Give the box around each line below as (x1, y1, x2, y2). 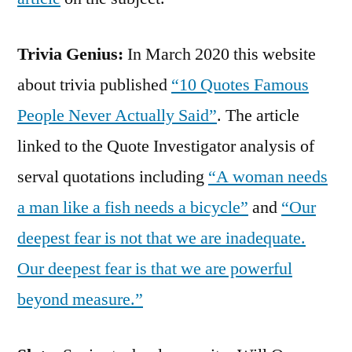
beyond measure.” (17, 288, 143, 310)
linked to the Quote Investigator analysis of (17, 134, 314, 157)
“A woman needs (208, 165, 328, 188)
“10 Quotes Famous (171, 73, 309, 96)
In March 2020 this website (123, 42, 316, 65)
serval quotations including (17, 165, 208, 188)
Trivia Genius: (17, 42, 123, 65)
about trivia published (17, 73, 171, 96)
